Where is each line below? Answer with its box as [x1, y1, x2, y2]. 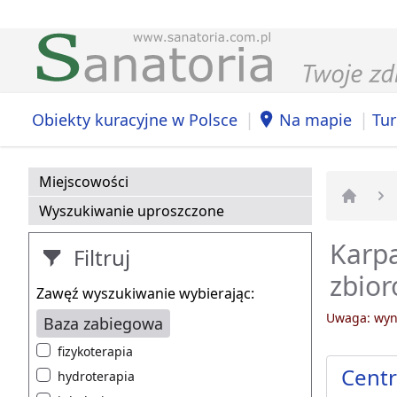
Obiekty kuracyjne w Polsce [32, 108, 237, 130]
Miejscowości [39, 172, 128, 192]
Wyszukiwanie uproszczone [39, 201, 224, 222]
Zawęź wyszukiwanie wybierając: [36, 284, 254, 304]
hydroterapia [58, 368, 135, 385]
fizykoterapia [58, 343, 133, 361]
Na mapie [279, 108, 352, 130]
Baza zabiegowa [43, 313, 163, 335]
